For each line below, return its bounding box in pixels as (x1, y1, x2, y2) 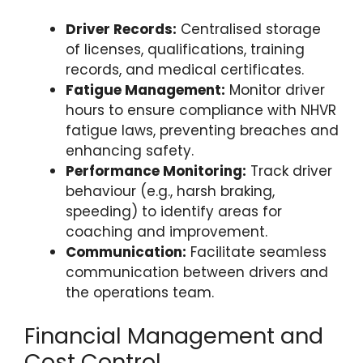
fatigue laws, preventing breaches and (66, 120, 339, 140)
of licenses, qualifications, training (66, 39, 305, 59)
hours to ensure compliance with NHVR (66, 100, 336, 120)
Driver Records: (66, 19, 177, 39)
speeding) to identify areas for (66, 201, 282, 221)
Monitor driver (225, 79, 325, 100)
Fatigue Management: (66, 79, 225, 100)
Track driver (246, 160, 332, 181)
